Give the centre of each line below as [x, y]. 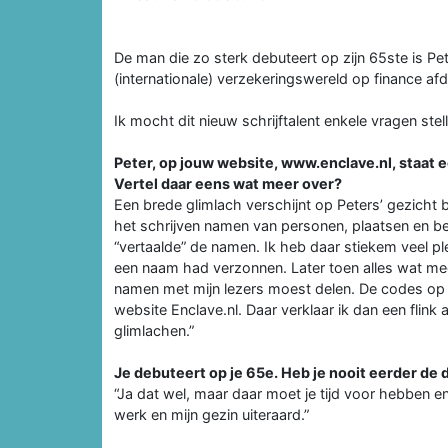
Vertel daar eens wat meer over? [228, 183]
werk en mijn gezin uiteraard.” [211, 414]
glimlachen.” [154, 330]
